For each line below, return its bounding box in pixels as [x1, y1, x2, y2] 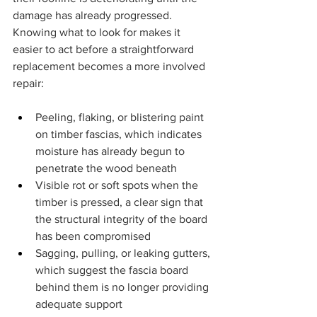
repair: [13, 77, 44, 90]
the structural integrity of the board [35, 213, 210, 226]
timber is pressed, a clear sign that [35, 196, 206, 209]
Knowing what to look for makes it [13, 26, 183, 39]
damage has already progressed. [13, 9, 175, 22]
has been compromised [35, 230, 151, 243]
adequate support [35, 298, 122, 311]
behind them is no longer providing [35, 281, 212, 294]
